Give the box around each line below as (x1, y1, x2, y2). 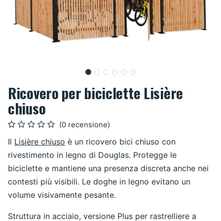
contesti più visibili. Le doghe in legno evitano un (8, 177, 190, 187)
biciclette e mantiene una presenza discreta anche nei (8, 163, 209, 174)
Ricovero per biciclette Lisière (8, 82, 183, 104)
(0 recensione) (59, 120, 110, 130)
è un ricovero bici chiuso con (65, 137, 176, 147)
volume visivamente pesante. (8, 190, 116, 200)
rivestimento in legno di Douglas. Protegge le (8, 150, 177, 160)
